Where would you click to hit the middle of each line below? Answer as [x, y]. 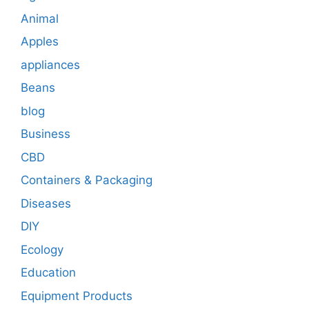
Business [46, 134]
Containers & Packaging [87, 180]
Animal [40, 18]
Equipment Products [77, 296]
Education [48, 273]
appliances [50, 64]
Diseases [46, 203]
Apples [40, 42]
